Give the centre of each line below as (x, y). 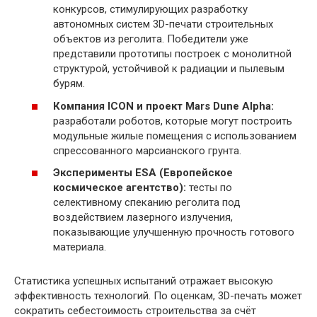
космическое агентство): (120, 188)
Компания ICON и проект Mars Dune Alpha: (163, 106)
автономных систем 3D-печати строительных (163, 24)
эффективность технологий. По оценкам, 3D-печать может (158, 296)
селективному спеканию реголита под (147, 203)
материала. (80, 247)
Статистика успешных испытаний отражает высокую (144, 281)
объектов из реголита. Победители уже (151, 39)
